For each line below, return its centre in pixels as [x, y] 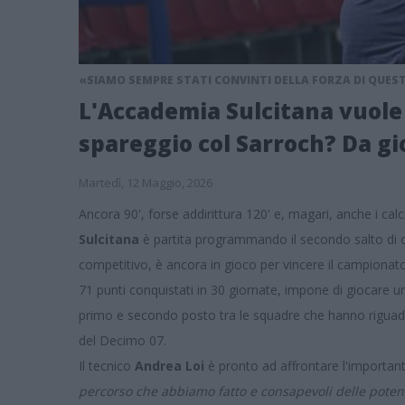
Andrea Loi [170, 366]
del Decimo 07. [122, 340]
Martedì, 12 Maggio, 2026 [146, 183]
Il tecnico [107, 366]
